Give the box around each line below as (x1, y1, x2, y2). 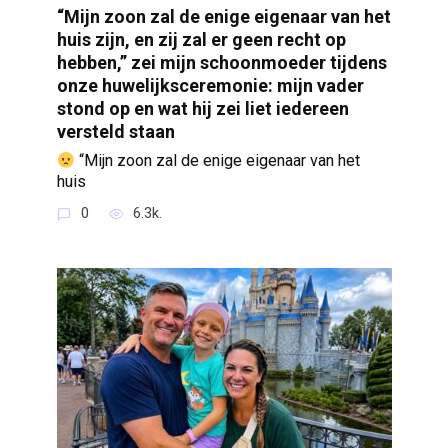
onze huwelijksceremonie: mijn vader (56, 75, 364, 97)
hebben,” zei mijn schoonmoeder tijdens (56, 52, 387, 74)
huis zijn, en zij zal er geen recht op (56, 29, 346, 51)
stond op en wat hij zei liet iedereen (56, 98, 349, 120)
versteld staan (56, 121, 175, 143)
